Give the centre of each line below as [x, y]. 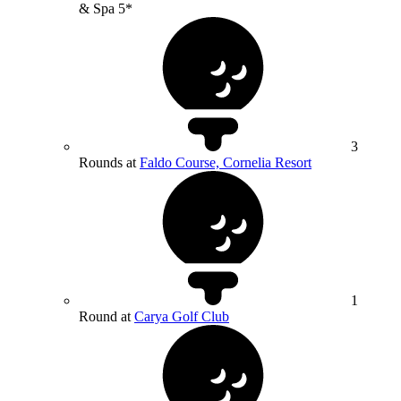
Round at [107, 316]
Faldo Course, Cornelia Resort [226, 162]
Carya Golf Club [182, 316]
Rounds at [109, 162]
